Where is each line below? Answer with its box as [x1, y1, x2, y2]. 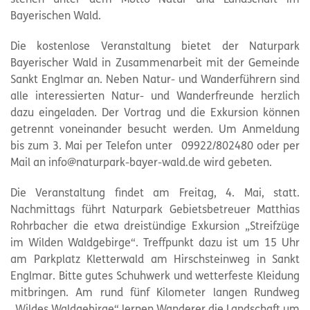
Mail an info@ [10, 157, 76, 169]
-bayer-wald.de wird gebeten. [125, 157, 272, 169]
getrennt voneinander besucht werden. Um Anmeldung [10, 124, 300, 136]
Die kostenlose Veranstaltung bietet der [10, 41, 249, 53]
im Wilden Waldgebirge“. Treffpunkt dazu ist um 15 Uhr [10, 237, 300, 249]
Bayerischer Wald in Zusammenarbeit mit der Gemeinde [10, 57, 300, 69]
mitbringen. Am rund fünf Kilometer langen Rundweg [10, 287, 300, 299]
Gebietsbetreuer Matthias [163, 204, 300, 216]
